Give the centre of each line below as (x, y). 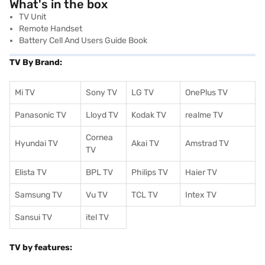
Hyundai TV (36, 143)
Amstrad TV (207, 143)
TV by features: (41, 247)
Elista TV (31, 172)
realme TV (204, 115)
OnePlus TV (206, 92)
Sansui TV (33, 217)
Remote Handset (51, 28)
